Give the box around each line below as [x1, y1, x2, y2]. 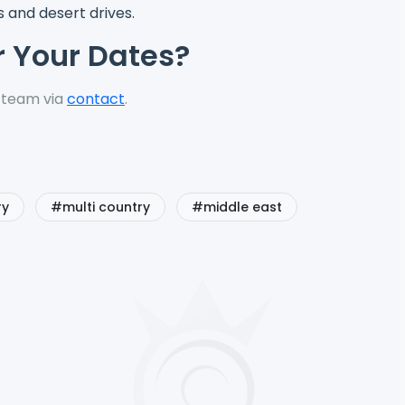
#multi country [51, 197, 150, 216]
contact [67, 88, 125, 109]
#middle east [192, 197, 282, 216]
